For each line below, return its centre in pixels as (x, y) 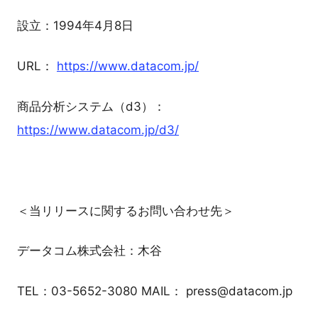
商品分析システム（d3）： (91, 107)
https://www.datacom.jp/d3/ (98, 130)
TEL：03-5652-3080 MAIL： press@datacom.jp (155, 291)
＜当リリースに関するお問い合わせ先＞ (126, 210)
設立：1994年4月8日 (75, 26)
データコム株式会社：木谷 (89, 251)
